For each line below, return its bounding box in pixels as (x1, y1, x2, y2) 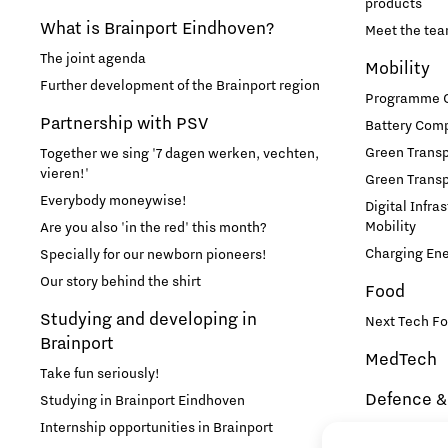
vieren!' (40, 166, 89, 183)
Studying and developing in (40, 310, 257, 331)
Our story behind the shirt (40, 274, 201, 291)
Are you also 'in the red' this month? (40, 220, 267, 237)
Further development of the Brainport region (40, 78, 320, 95)
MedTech (365, 350, 437, 371)
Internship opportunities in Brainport (40, 420, 273, 437)
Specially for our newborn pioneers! (40, 247, 267, 264)
